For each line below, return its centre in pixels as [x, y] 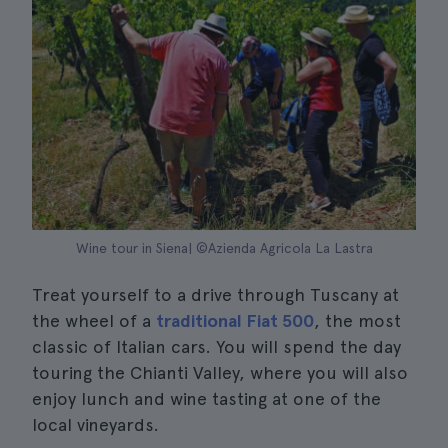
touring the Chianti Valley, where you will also [220, 372]
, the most [357, 320]
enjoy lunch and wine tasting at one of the [206, 398]
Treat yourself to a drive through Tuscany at [215, 294]
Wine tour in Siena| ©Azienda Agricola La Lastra [224, 248]
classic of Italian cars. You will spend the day [216, 346]
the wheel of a [94, 320]
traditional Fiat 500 [235, 320]
